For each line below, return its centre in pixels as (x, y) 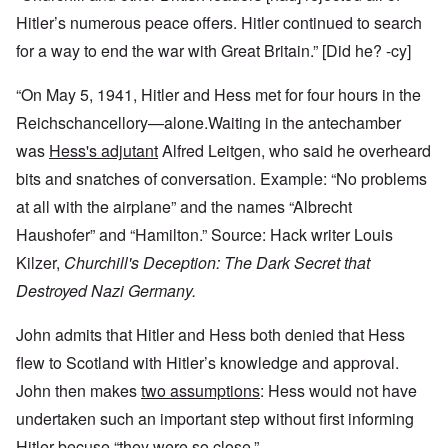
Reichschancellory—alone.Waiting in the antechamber (208, 123)
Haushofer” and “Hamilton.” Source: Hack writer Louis (204, 235)
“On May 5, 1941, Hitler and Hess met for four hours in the (218, 95)
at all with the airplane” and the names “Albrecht (184, 207)
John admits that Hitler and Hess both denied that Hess (210, 335)
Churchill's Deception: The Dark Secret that (217, 263)
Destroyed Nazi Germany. (106, 291)
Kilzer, (40, 263)
